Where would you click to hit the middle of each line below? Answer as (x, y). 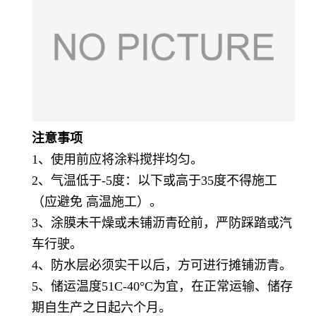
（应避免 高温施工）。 (97, 201)
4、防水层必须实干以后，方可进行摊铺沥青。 (162, 265)
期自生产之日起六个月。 (102, 307)
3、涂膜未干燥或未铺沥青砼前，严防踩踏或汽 (162, 223)
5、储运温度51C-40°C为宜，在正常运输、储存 (162, 286)
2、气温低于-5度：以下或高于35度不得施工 (154, 180)
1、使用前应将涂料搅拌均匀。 (117, 159)
